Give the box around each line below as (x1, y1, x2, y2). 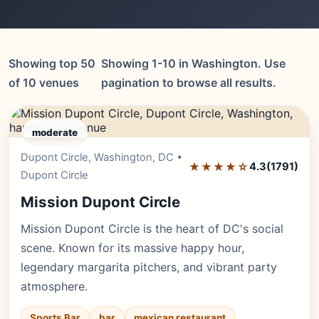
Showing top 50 (9, 56, 95, 70)
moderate (32, 127, 78, 138)
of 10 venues (9, 75, 79, 90)
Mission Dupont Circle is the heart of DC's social (21, 221, 283, 236)
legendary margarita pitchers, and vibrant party (21, 260, 277, 274)
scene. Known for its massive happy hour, (21, 241, 244, 255)
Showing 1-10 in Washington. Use (100, 56, 286, 70)
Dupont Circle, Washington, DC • (21, 151, 182, 164)
